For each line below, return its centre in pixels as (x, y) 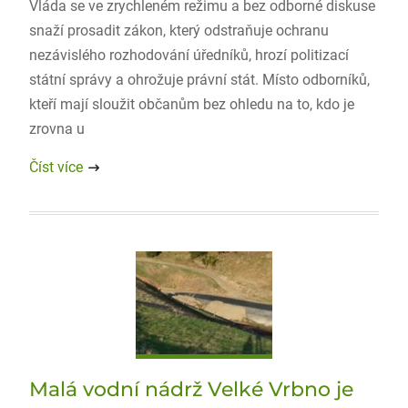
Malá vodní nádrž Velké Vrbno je (191, 389)
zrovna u (56, 129)
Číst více (56, 167)
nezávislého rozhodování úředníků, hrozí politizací (189, 55)
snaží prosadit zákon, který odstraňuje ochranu (178, 31)
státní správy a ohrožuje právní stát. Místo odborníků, (199, 80)
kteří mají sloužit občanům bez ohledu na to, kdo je (191, 104)
